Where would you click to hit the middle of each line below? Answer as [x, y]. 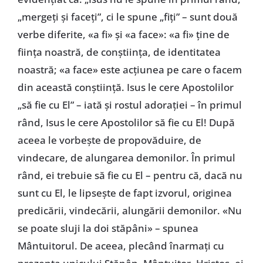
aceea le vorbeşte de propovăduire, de [109, 140]
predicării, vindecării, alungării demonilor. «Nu [129, 210]
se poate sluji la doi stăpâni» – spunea [108, 228]
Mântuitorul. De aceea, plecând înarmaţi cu [121, 245]
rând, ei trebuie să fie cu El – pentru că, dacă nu [130, 175]
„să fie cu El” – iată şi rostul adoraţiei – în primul [129, 104]
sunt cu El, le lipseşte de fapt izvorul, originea [124, 193]
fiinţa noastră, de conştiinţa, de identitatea [119, 52]
